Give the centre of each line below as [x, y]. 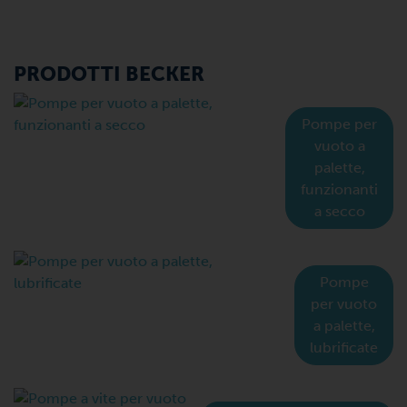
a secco [339, 211]
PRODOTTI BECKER [109, 74]
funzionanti [339, 189]
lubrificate [344, 347]
